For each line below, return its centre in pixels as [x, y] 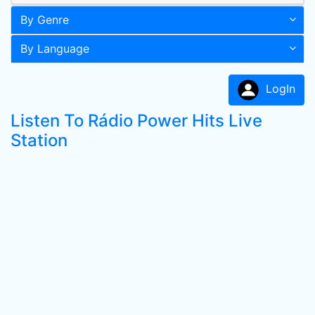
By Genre [45, 20]
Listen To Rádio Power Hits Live [136, 121]
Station [39, 140]
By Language [55, 49]
